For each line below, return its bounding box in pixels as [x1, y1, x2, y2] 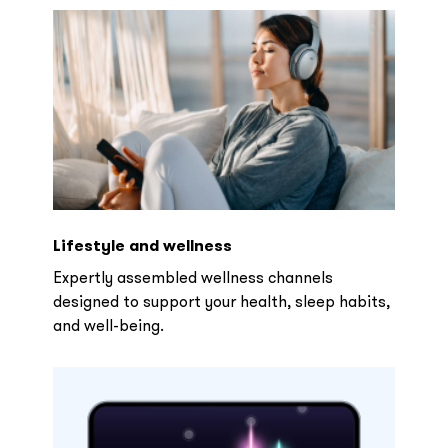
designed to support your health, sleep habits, [52, 291, 390, 311]
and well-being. [52, 315, 164, 335]
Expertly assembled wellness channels [52, 267, 333, 287]
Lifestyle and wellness [52, 235, 232, 256]
